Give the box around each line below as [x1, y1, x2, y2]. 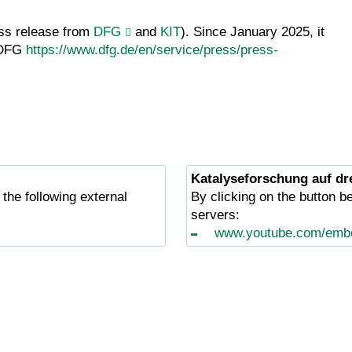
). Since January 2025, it [181, 24, 324, 40]
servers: [190, 207, 240, 223]
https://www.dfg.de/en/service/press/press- [26, 42, 278, 58]
